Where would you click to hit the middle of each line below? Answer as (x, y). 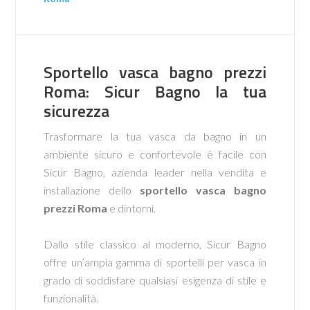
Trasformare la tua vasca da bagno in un (155, 136)
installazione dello (92, 190)
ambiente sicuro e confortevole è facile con (155, 154)
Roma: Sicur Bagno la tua (155, 91)
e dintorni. (133, 208)
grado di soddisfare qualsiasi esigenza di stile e (155, 280)
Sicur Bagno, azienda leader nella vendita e (155, 172)
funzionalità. (71, 298)
